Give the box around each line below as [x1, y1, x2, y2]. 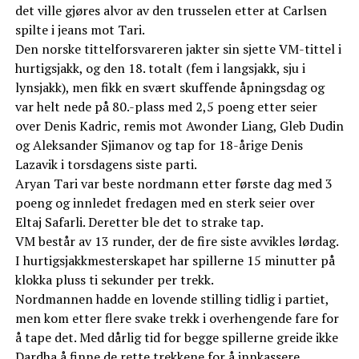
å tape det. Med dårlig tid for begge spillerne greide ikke [14, 329, 338, 347]
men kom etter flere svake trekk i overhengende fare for [14, 309, 339, 328]
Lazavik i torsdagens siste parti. [14, 155, 197, 174]
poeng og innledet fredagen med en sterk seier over [14, 194, 315, 212]
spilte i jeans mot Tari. [14, 21, 145, 39]
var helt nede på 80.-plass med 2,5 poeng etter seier [14, 98, 317, 116]
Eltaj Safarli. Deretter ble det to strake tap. [14, 213, 264, 232]
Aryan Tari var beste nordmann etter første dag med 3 [14, 175, 333, 193]
